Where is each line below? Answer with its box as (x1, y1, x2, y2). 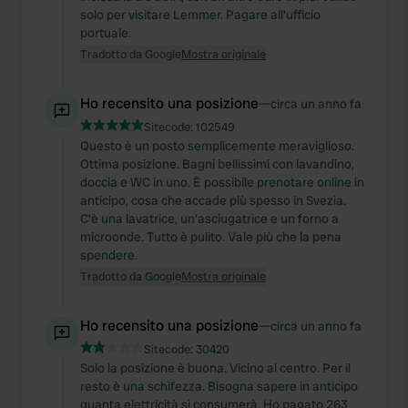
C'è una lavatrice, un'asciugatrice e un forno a (80, 210, 339, 227)
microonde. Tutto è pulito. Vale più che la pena (80, 229, 342, 245)
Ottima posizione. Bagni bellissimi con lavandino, (80, 156, 354, 172)
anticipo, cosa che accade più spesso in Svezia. (80, 192, 346, 209)
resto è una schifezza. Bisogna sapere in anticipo (80, 378, 358, 394)
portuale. (80, 25, 131, 41)
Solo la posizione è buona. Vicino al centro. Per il (80, 360, 351, 376)
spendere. (80, 247, 138, 263)
